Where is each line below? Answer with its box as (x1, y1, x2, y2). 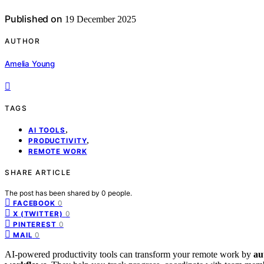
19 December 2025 (62, 14, 136, 25)
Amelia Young (5, 58, 55, 68)
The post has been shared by (5, 188, 101, 197)
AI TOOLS (28, 126, 65, 134)
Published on (5, 13, 62, 25)
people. (108, 188, 132, 197)
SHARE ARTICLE (5, 167, 71, 177)
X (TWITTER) (13, 209, 63, 218)
